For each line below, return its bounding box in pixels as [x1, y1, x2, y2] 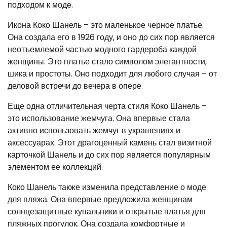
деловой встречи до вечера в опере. [8, 80, 143, 92]
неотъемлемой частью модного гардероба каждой [8, 43, 197, 55]
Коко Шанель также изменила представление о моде [8, 181, 206, 193]
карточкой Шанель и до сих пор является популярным [8, 148, 211, 161]
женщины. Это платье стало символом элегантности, [8, 55, 207, 67]
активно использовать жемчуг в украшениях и [8, 124, 180, 136]
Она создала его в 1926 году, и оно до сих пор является [8, 31, 215, 43]
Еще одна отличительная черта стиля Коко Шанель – [8, 100, 207, 112]
